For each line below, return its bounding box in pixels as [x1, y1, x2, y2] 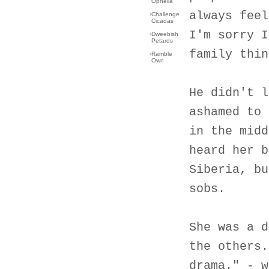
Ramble [151, 50, 172, 57]
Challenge [151, 11, 180, 17]
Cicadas [151, 17, 174, 24]
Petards [151, 37, 173, 44]
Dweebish [151, 31, 178, 37]
